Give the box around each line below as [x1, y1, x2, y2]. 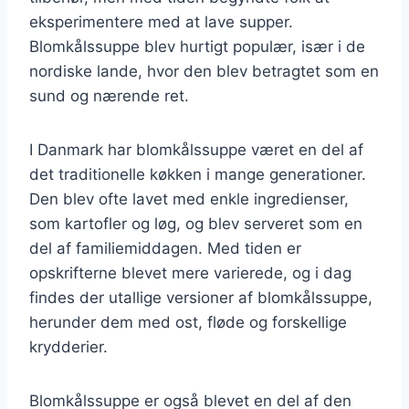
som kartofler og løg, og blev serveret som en [29, 214, 362, 233]
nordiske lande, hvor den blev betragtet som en [29, 61, 379, 80]
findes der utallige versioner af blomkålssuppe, [29, 288, 372, 307]
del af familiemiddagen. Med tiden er [29, 238, 301, 257]
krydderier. [29, 337, 108, 356]
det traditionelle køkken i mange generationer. [29, 164, 366, 184]
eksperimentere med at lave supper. [29, 12, 293, 31]
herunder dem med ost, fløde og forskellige [29, 312, 347, 331]
